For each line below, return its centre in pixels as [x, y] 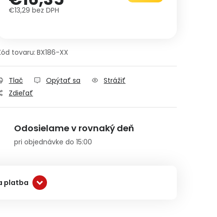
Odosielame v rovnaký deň [74, 128]
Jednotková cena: [43, 21]
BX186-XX [53, 52]
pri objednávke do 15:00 [53, 142]
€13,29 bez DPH [34, 10]
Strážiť [115, 80]
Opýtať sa [63, 80]
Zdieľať [21, 93]
